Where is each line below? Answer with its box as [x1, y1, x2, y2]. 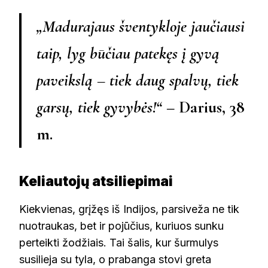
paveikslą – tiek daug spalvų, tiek [36, 70, 239, 91]
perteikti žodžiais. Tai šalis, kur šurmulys [19, 236, 218, 249]
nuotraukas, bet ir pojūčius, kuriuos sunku [19, 220, 224, 233]
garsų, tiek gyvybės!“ [36, 97, 162, 118]
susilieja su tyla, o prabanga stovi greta [19, 253, 211, 266]
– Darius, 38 [162, 97, 245, 118]
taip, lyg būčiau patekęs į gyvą [36, 43, 220, 64]
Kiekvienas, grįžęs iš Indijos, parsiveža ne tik [19, 203, 239, 216]
